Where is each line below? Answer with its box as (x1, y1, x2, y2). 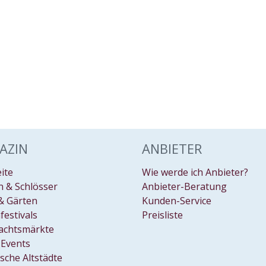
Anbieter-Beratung (142, 180, 227, 193)
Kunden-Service (142, 194, 211, 207)
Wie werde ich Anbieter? (142, 166, 248, 179)
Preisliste (142, 208, 183, 221)
